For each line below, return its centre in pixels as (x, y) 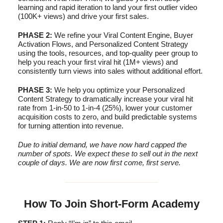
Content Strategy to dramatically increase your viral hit (106, 99)
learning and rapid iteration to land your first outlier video (108, 7)
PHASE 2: (35, 35)
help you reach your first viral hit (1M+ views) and (98, 62)
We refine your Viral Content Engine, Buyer (123, 35)
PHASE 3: (35, 90)
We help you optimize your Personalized (118, 90)
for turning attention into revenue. (71, 125)
